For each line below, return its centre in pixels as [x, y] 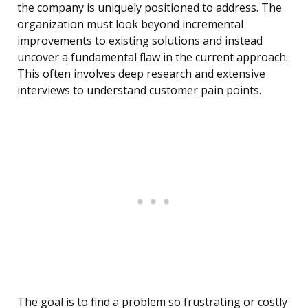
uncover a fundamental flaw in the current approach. [153, 57]
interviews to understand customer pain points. [139, 90]
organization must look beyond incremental [130, 24]
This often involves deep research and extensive [141, 74]
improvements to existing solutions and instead [140, 41]
